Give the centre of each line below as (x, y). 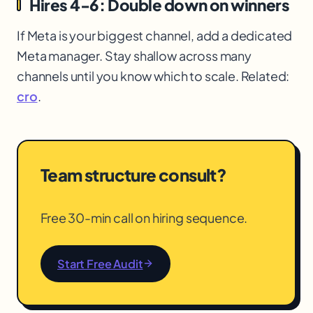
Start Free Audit (100, 263)
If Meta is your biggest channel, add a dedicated (155, 35)
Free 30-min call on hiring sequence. (144, 218)
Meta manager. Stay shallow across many (134, 55)
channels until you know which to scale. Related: (153, 75)
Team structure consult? (134, 174)
